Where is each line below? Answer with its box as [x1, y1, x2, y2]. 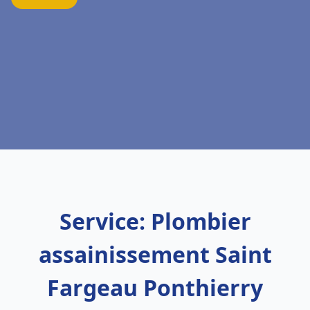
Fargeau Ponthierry [47, 273, 263, 302]
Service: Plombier [59, 206, 251, 236]
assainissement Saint [38, 239, 272, 269]
